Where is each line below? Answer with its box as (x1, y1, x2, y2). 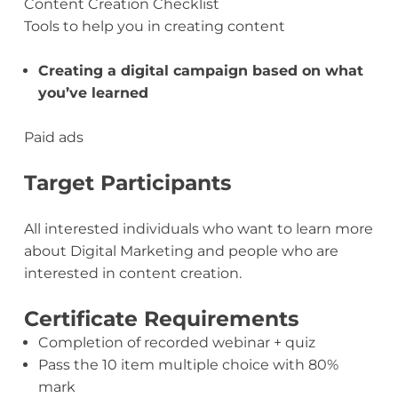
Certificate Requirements (23, 306, 298, 332)
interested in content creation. (23, 265, 242, 283)
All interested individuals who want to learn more (23, 220, 373, 238)
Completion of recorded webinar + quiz (37, 334, 315, 352)
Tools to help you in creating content (23, 18, 285, 36)
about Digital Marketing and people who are (23, 243, 338, 260)
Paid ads (23, 129, 84, 147)
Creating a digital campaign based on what (37, 62, 363, 80)
